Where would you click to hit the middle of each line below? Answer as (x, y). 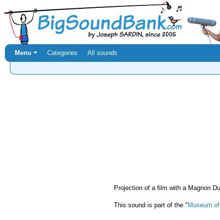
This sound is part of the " (151, 205)
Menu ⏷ (26, 53)
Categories (62, 53)
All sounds (102, 53)
